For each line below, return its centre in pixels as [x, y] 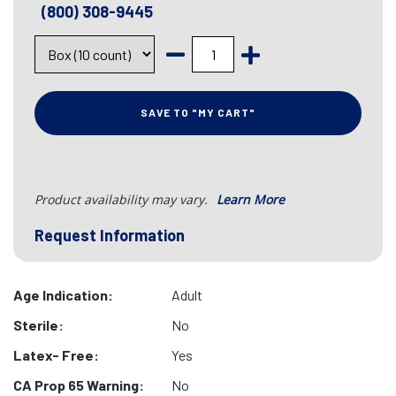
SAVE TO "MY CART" [198, 112]
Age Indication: [63, 295]
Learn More [251, 199]
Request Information [110, 235]
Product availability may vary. [123, 199]
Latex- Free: [56, 355]
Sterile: [38, 325]
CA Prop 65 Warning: [79, 385]
